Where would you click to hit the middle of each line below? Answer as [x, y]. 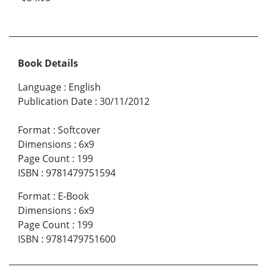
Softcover [79, 130]
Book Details [48, 63]
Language [40, 87]
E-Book [73, 196]
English [85, 87]
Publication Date [55, 102]
